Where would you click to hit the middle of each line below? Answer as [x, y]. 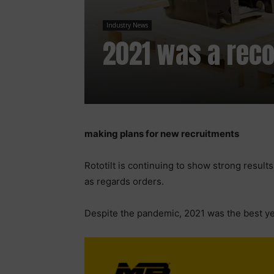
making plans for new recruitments [162, 133]
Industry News [127, 25]
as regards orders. [124, 181]
